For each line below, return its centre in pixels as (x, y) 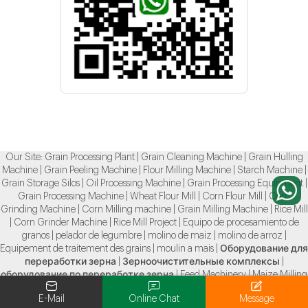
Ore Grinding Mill (173, 288)
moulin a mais (185, 249)
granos (35, 235)
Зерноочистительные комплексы (201, 262)
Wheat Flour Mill (163, 196)
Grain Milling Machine (222, 209)
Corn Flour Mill (232, 196)
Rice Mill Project (145, 222)
